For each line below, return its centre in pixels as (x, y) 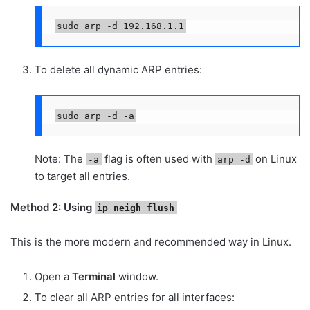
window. (137, 276)
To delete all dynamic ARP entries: (118, 69)
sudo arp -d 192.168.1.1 (120, 26)
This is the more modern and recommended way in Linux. (151, 241)
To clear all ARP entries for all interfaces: (135, 297)
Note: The (60, 158)
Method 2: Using (53, 207)
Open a (53, 276)
